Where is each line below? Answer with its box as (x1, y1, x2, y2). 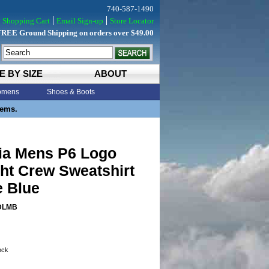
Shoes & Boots (47, 88, 95, 96)
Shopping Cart (2, 16, 50, 25)
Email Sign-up (56, 16, 103, 25)
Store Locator (110, 16, 154, 25)
